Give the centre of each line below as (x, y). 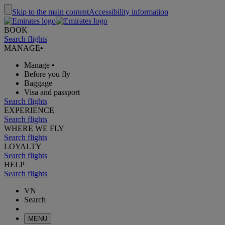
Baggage (38, 83)
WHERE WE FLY (34, 128)
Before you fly (47, 74)
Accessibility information (129, 12)
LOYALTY (23, 146)
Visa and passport (52, 92)
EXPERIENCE (29, 110)
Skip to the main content (50, 12)
